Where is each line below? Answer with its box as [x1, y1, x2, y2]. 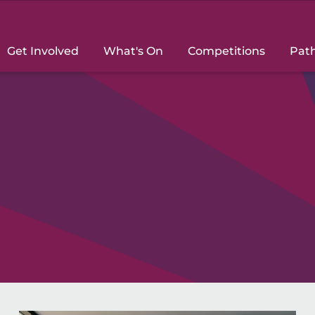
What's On [103, 44, 163, 58]
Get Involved [7, 44, 79, 58]
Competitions [188, 44, 265, 58]
